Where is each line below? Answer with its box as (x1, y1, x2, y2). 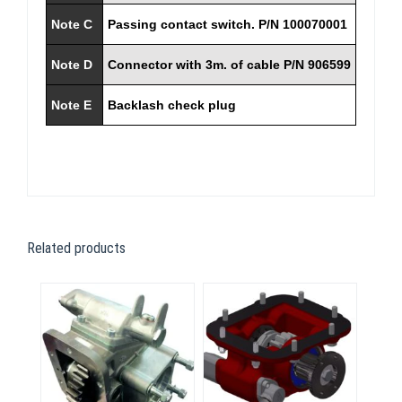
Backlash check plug (108, 98, 236, 112)
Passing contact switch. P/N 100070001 (108, 17, 347, 31)
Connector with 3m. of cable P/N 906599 (108, 57, 351, 72)
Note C (51, 17, 92, 31)
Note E (51, 98, 92, 112)
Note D (51, 57, 92, 72)
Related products (27, 240, 126, 257)
